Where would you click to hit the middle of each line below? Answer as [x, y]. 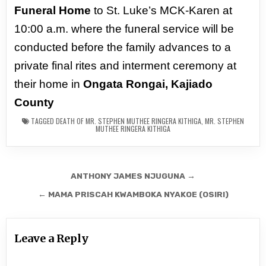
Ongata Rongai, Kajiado [148, 84]
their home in [49, 84]
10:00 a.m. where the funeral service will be [124, 28]
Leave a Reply [52, 238]
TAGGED [42, 121]
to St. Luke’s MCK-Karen [157, 10]
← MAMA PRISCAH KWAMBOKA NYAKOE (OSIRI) [133, 194]
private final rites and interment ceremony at [126, 65]
